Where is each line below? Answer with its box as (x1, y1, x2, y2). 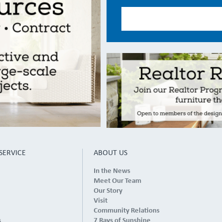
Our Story (93, 187, 122, 195)
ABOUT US (93, 149, 127, 157)
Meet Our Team (93, 177, 141, 185)
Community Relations (93, 207, 160, 215)
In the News (93, 167, 130, 175)
